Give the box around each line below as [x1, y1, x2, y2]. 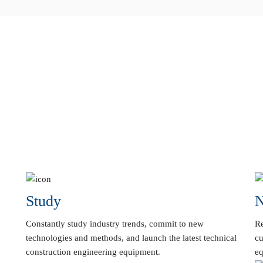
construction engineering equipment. [26, 247, 160, 257]
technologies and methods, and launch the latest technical [26, 233, 237, 243]
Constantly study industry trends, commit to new [26, 219, 204, 229]
